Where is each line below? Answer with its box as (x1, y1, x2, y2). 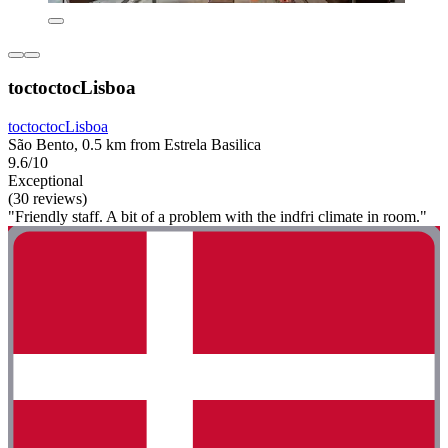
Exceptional (8, 171, 83, 189)
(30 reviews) (8, 189, 87, 207)
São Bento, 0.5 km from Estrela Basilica (8, 135, 261, 153)
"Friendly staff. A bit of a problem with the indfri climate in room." (8, 207, 427, 225)
